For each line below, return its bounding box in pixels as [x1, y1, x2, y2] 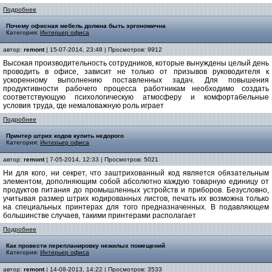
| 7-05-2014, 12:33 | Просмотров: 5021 [44, 156, 158, 163]
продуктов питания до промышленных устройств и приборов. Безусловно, [3, 186, 269, 194]
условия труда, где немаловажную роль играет [3, 101, 164, 110]
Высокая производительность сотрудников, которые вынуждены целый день [3, 59, 269, 67]
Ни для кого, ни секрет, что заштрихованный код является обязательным [3, 169, 269, 177]
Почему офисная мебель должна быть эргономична [6, 22, 166, 29]
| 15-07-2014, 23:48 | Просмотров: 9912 [44, 46, 162, 53]
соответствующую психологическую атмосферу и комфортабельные [3, 93, 269, 101]
